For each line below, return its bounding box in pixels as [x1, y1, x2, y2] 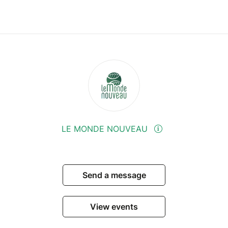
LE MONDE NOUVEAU [62, 124, 150, 134]
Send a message [82, 170, 146, 181]
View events [90, 202, 138, 212]
